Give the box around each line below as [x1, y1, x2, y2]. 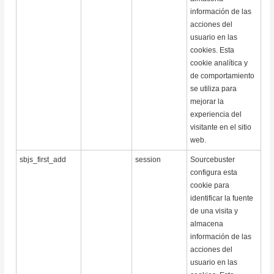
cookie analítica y [190, 59, 248, 68]
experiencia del [190, 110, 242, 119]
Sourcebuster [190, 155, 235, 165]
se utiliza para [190, 84, 237, 94]
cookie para [190, 181, 230, 190]
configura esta [190, 168, 238, 177]
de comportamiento [190, 72, 255, 81]
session [135, 155, 161, 165]
